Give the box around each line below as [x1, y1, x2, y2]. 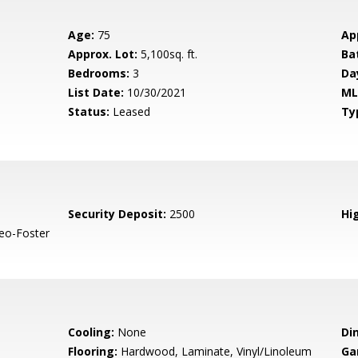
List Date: [68, 85, 125, 100]
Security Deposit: [68, 206, 167, 221]
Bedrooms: [68, 66, 130, 81]
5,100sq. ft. [137, 46, 198, 62]
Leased [109, 104, 151, 119]
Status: [68, 104, 110, 119]
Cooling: [68, 324, 115, 340]
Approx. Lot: [68, 46, 138, 62]
